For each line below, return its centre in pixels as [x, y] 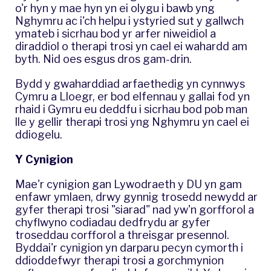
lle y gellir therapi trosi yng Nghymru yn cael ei [132, 122]
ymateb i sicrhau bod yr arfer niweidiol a [116, 33]
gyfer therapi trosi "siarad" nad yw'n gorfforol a [135, 209]
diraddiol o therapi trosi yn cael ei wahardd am [131, 46]
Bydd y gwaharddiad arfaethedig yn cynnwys [130, 83]
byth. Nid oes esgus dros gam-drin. [103, 59]
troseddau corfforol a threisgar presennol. [122, 235]
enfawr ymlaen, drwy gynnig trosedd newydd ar [136, 197]
